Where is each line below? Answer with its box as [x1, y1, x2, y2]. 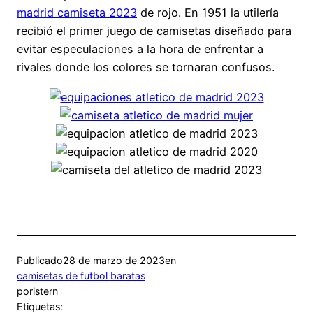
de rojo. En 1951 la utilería [137, 6, 279, 20]
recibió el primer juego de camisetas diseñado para [17, 24, 291, 38]
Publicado [17, 254, 63, 266]
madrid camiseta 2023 [17, 6, 137, 20]
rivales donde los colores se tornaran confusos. [17, 60, 275, 75]
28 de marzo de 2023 [63, 254, 165, 266]
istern [33, 284, 58, 297]
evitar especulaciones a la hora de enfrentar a [17, 42, 263, 57]
